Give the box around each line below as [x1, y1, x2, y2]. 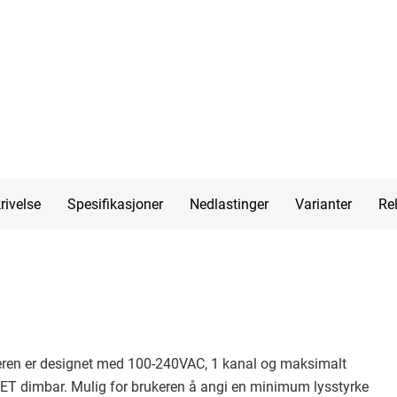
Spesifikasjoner [67, 194, 163, 213]
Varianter [295, 194, 352, 213]
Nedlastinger [190, 194, 269, 213]
